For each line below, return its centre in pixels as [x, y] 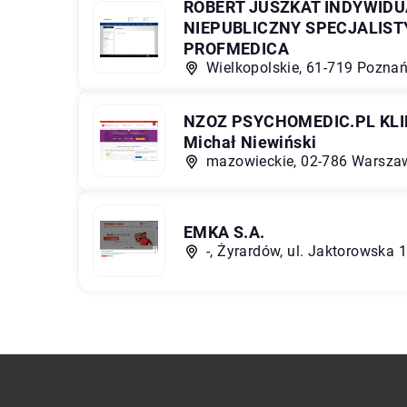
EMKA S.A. [224, 232]
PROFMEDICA [237, 49]
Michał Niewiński [250, 142]
